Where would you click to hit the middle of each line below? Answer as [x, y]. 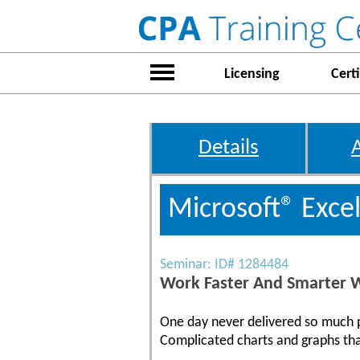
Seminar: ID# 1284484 [224, 265]
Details [229, 148]
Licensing [252, 74]
